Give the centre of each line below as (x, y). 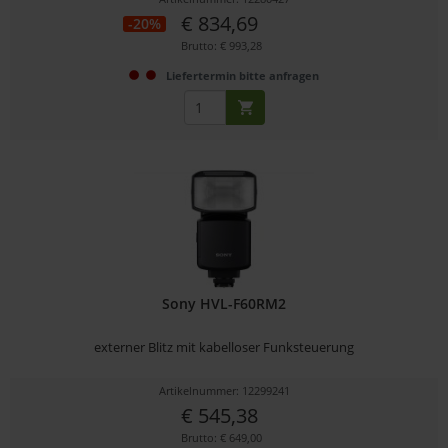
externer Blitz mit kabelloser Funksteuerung (224, 346)
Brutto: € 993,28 (222, 45)
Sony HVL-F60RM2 (224, 303)
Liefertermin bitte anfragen (243, 75)
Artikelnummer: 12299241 (224, 390)
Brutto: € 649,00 (222, 437)
